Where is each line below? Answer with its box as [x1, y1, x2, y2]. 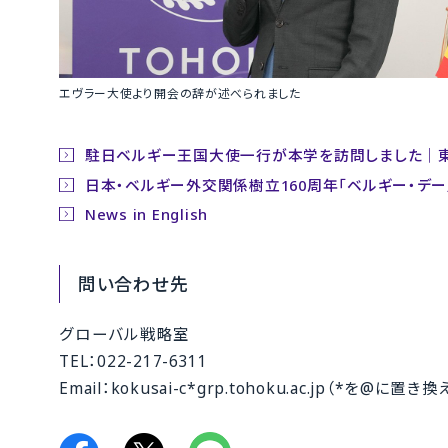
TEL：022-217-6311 [59, 350, 208, 373]
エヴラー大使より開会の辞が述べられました [59, 85, 301, 102]
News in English [85, 203, 209, 224]
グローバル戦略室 [59, 323, 191, 346]
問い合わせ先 [77, 272, 189, 297]
